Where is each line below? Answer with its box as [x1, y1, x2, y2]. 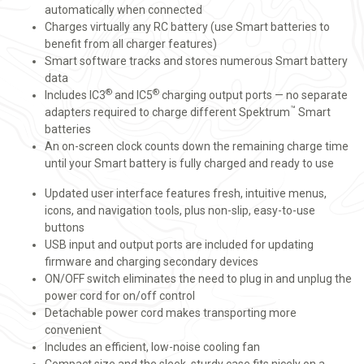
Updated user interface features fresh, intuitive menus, [45, 187, 327, 200]
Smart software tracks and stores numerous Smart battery [45, 54, 348, 67]
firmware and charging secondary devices [45, 255, 258, 268]
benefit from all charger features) [45, 37, 217, 50]
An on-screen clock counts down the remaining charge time [45, 140, 349, 153]
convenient [45, 323, 102, 336]
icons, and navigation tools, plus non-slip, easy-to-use [45, 204, 315, 217]
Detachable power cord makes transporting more [45, 306, 297, 319]
